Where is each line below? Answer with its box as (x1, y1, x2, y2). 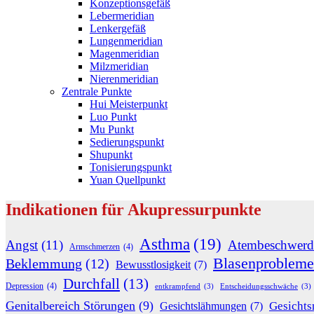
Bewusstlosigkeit (116, 258, 191, 271)
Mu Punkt (90, 123, 134, 135)
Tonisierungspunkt (90, 161, 172, 173)
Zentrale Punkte (62, 85, 132, 97)
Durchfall (63, 275, 120, 292)
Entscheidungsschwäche (220, 282, 298, 290)
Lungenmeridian (90, 34, 163, 47)
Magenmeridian (90, 47, 159, 60)
